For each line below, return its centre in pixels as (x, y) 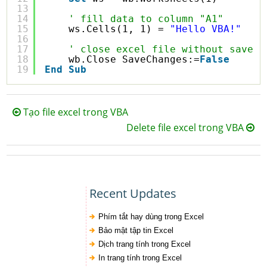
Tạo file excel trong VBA (75, 112)
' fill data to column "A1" (146, 19)
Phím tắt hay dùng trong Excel (151, 217)
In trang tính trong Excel (140, 258)
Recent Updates (133, 193)
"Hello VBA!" (206, 29)
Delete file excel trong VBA (186, 128)
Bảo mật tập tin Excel (136, 230)
